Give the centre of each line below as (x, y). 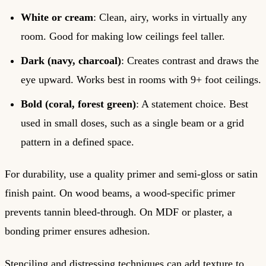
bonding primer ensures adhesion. (77, 231)
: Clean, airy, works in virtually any (170, 17)
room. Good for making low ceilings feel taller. (123, 36)
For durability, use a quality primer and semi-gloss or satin (131, 174)
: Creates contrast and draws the (190, 60)
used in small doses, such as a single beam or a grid (132, 123)
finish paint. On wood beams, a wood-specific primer (120, 193)
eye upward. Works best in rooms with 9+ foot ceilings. (141, 79)
